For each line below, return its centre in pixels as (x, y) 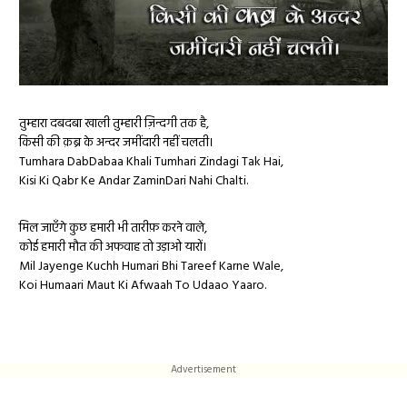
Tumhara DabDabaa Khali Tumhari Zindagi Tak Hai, (151, 162)
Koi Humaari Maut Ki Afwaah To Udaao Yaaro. (143, 286)
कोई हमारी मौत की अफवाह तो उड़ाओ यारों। (113, 248)
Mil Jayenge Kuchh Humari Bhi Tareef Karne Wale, (151, 267)
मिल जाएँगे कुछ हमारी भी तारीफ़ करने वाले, (113, 229)
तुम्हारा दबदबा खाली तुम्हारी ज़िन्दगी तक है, (114, 124)
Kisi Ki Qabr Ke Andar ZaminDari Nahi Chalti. (134, 181)
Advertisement (203, 369)
